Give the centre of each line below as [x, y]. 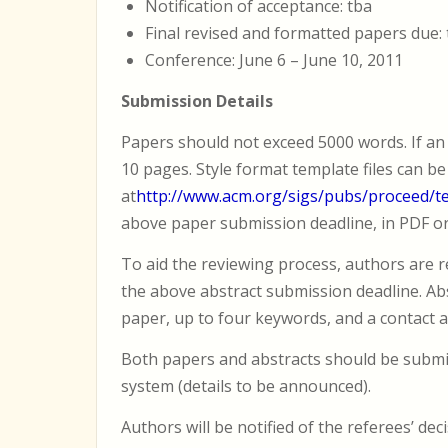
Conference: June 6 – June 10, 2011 [274, 60]
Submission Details [197, 101]
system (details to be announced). [246, 386]
